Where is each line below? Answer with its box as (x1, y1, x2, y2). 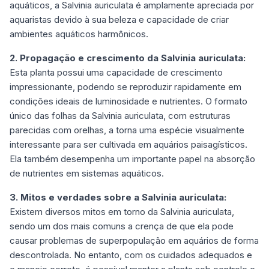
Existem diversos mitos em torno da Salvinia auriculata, (10, 206, 234, 218)
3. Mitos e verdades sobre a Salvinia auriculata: (10, 192, 226, 204)
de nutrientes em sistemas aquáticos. (10, 168, 164, 180)
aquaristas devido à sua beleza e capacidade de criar (10, 14, 229, 26)
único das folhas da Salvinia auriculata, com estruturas (10, 110, 231, 122)
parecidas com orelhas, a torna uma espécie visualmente (10, 124, 244, 136)
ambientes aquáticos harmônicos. (10, 28, 148, 40)
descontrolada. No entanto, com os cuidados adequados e (10, 249, 252, 261)
